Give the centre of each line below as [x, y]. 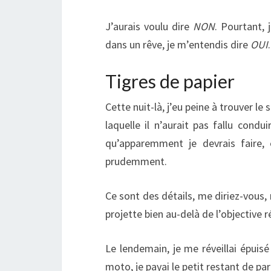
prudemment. [136, 161]
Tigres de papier [170, 81]
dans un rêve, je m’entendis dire [178, 44]
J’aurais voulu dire [149, 26]
